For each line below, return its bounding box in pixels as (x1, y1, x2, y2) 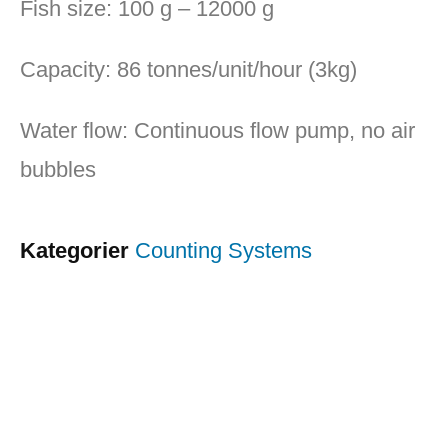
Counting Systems (135, 238, 312, 264)
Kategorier (20, 238, 129, 264)
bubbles (20, 157, 96, 183)
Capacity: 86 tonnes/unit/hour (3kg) (20, 57, 357, 83)
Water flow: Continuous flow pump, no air (20, 118, 415, 144)
